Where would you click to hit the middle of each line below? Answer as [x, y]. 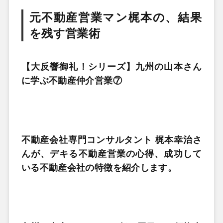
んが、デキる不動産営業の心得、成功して [111, 154]
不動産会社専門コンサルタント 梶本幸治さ [111, 140]
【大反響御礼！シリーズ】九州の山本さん [111, 66]
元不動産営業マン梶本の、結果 [115, 17]
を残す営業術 [65, 33]
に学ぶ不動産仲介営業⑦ [71, 80]
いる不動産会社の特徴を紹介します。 [99, 167]
